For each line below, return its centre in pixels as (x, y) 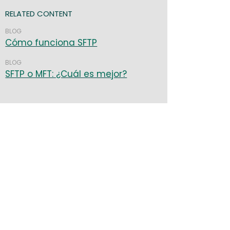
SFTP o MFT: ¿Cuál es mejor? (66, 74)
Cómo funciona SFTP (51, 43)
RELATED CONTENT (39, 14)
